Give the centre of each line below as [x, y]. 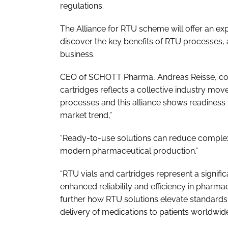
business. [77, 54]
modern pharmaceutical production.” [129, 151]
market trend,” [87, 115]
